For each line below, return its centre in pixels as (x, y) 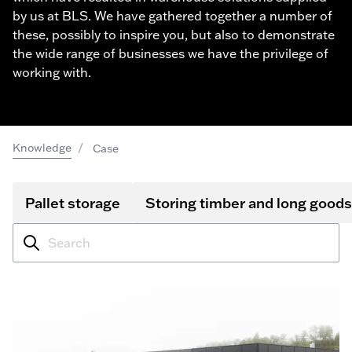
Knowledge (42, 148)
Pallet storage (73, 203)
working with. (52, 72)
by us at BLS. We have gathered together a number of (172, 16)
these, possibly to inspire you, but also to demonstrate (174, 35)
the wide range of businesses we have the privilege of (170, 53)
